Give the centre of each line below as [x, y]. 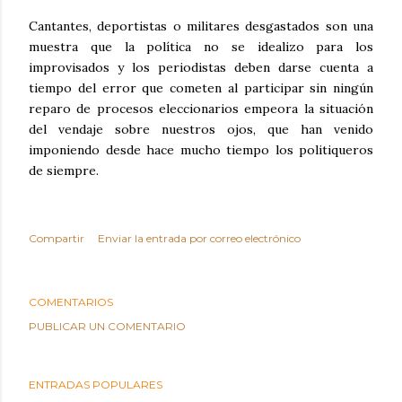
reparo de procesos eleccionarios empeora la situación [201, 108]
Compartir [57, 238]
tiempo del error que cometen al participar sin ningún [201, 87]
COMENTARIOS [71, 301]
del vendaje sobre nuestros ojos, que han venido [201, 129]
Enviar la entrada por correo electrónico [199, 238]
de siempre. [64, 170]
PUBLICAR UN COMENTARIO [107, 326]
